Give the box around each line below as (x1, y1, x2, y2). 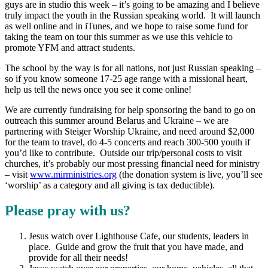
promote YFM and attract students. (5, 42, 135, 53)
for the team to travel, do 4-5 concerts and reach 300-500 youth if (5, 137, 250, 148)
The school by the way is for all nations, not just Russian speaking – (5, 63, 261, 74)
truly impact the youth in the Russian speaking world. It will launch (5, 10, 260, 21)
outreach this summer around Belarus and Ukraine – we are (5, 115, 229, 126)
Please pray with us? (5, 203, 130, 219)
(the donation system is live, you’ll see (117, 169, 263, 180)
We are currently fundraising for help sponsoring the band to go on (5, 105, 255, 115)
